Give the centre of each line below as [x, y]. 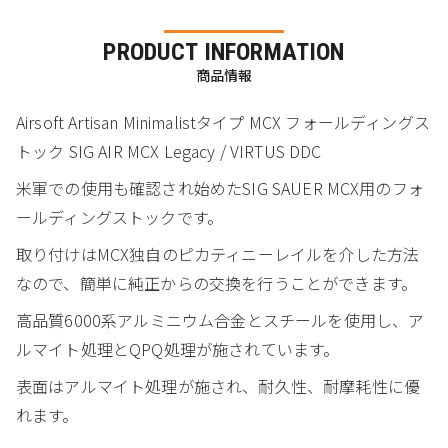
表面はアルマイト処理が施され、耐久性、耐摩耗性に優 [218, 385]
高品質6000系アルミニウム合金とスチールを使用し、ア [220, 319]
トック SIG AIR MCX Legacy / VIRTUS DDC [169, 150]
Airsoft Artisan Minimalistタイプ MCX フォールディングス [223, 121]
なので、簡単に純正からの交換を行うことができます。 [217, 282]
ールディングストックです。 [120, 216]
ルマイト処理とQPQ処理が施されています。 [178, 348]
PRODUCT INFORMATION [224, 51]
